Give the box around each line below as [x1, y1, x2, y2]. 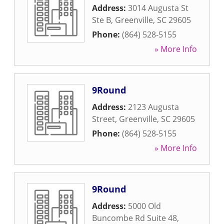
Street [92, 113, 115, 124]
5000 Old [128, 200, 161, 211]
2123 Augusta [128, 101, 179, 112]
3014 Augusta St [128, 2, 188, 13]
